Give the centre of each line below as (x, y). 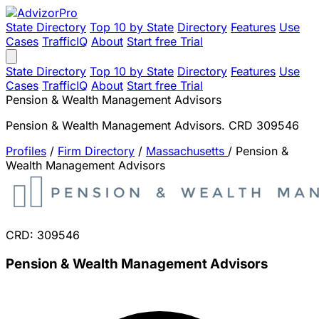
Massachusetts (187, 151)
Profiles (26, 151)
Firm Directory (96, 151)
